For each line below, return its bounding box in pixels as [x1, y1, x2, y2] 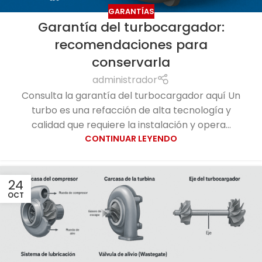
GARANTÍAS [108, 6, 154, 16]
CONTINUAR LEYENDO [85, 133, 177, 145]
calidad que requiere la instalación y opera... [31, 118, 231, 132]
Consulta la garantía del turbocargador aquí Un [22, 89, 240, 103]
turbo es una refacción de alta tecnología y [31, 104, 231, 118]
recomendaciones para [54, 36, 208, 54]
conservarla [92, 53, 170, 72]
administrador [92, 73, 157, 87]
